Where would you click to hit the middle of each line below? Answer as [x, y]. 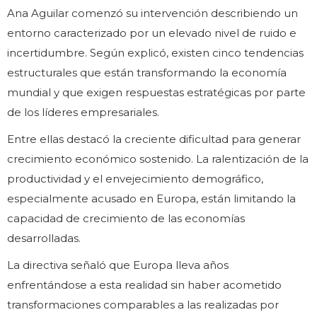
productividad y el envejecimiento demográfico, [135, 179]
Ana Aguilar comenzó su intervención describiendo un [152, 13]
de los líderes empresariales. [83, 113]
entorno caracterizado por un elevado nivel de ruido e [152, 33]
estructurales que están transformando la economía [147, 73]
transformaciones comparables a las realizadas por [143, 305]
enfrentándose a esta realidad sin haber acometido [144, 285]
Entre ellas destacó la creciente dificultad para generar [154, 139]
